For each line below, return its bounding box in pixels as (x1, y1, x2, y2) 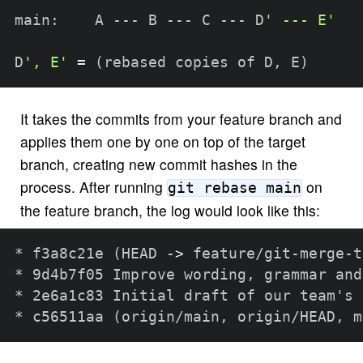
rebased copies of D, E (103, 53, 300, 70)
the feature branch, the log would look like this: (19, 199, 320, 220)
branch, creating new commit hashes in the (19, 153, 297, 174)
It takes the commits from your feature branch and (19, 108, 342, 129)
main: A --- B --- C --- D (14, 11, 264, 28)
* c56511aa (14, 308, 113, 325)
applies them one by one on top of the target (19, 130, 305, 152)
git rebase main (167, 179, 301, 196)
